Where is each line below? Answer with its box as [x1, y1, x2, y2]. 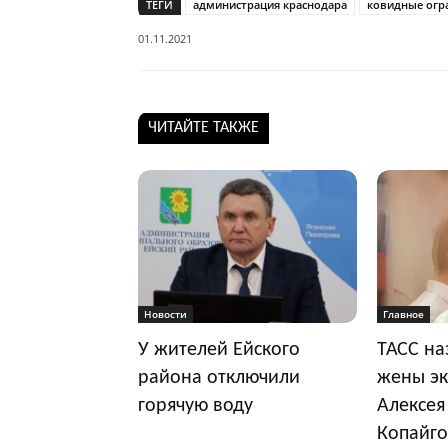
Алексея [376, 396, 445, 417]
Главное [382, 307, 424, 322]
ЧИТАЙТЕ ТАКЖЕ [148, 120, 259, 137]
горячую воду [138, 396, 253, 417]
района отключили [138, 368, 300, 389]
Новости [144, 307, 187, 322]
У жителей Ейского [138, 340, 300, 361]
